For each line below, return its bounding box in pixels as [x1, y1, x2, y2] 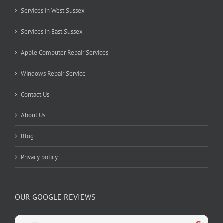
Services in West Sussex [21, 6, 85, 15]
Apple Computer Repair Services [21, 48, 108, 57]
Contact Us [21, 90, 49, 99]
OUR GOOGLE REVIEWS [15, 191, 96, 202]
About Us [21, 111, 45, 119]
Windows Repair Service [21, 69, 86, 78]
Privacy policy [21, 152, 58, 161]
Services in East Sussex [21, 27, 83, 36]
